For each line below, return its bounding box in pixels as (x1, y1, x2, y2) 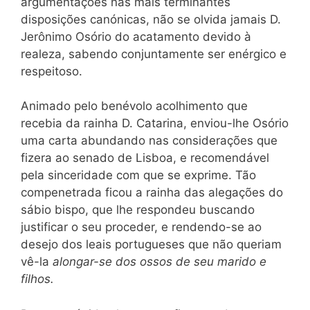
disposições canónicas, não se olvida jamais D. (21, 12, 281, 26)
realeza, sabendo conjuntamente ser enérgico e (21, 46, 286, 61)
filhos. (21, 272, 54, 286)
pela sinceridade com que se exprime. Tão (21, 168, 256, 182)
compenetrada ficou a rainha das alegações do (21, 185, 283, 199)
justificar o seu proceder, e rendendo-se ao (21, 220, 262, 234)
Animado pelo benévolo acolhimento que (21, 99, 248, 113)
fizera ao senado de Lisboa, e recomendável (21, 151, 269, 165)
